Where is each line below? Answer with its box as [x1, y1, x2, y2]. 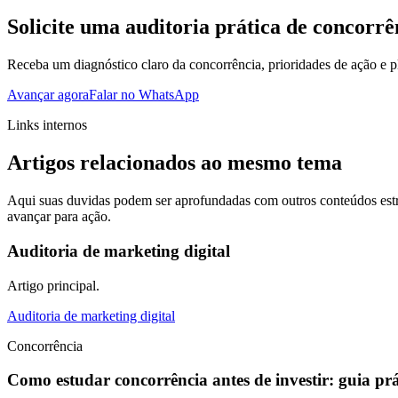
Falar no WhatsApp [89, 87, 199, 103]
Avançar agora [7, 87, 89, 103]
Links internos [7, 117, 87, 133]
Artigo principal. [7, 277, 99, 293]
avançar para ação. [7, 209, 111, 225]
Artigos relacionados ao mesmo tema [7, 151, 342, 175]
